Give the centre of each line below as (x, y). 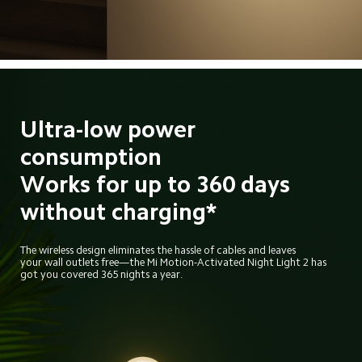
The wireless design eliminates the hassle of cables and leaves (158, 250)
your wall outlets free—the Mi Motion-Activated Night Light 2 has (173, 262)
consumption (90, 157)
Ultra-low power (110, 129)
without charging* (118, 212)
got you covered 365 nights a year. (101, 274)
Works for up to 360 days (155, 184)
